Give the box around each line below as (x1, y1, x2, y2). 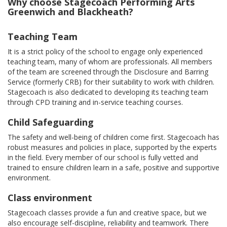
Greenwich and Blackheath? (8, 6, 133, 18)
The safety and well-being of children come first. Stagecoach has (8, 132, 219, 142)
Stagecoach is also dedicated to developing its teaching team (8, 87, 208, 97)
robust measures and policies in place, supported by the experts (8, 142, 217, 153)
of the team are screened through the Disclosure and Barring (8, 67, 208, 77)
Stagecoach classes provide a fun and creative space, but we (8, 208, 207, 218)
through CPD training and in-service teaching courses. (8, 97, 183, 107)
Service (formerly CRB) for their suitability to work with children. (8, 77, 214, 87)
